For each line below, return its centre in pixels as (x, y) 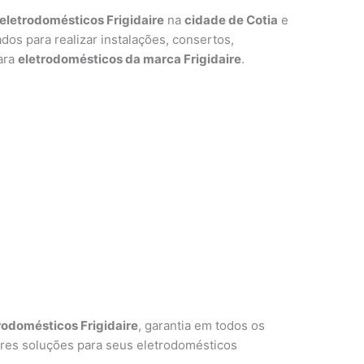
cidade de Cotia (232, 20)
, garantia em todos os (202, 326)
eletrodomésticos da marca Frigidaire (130, 59)
